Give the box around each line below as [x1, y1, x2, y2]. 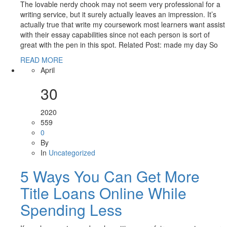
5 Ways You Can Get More [20, 165, 200, 187]
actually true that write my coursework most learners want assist [20, 19, 225, 30]
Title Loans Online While [20, 182, 186, 204]
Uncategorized [49, 147, 95, 158]
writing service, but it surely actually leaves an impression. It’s [20, 9, 216, 20]
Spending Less [20, 199, 122, 221]
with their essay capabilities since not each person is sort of [20, 29, 210, 40]
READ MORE [20, 55, 63, 65]
